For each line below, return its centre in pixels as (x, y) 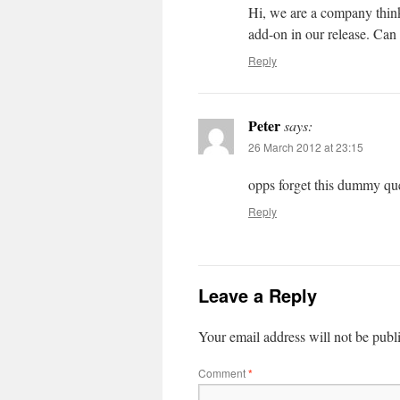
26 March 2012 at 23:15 (306, 147)
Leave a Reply (258, 295)
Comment (223, 373)
